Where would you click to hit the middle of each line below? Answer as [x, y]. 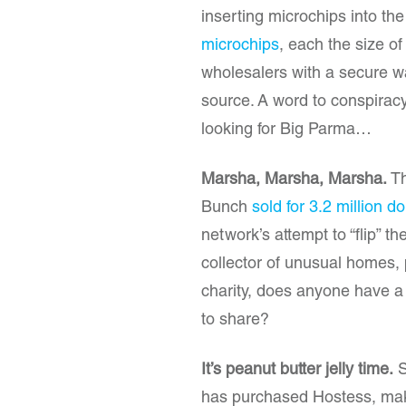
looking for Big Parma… [291, 130]
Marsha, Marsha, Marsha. [294, 180]
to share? [235, 321]
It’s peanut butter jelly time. [297, 371]
